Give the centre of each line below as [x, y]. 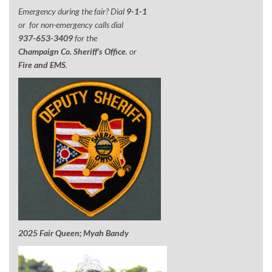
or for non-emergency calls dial [71, 24]
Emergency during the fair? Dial [72, 11]
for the [85, 38]
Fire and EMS [42, 64]
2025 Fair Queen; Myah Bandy [73, 233]
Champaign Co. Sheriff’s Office [72, 51]
